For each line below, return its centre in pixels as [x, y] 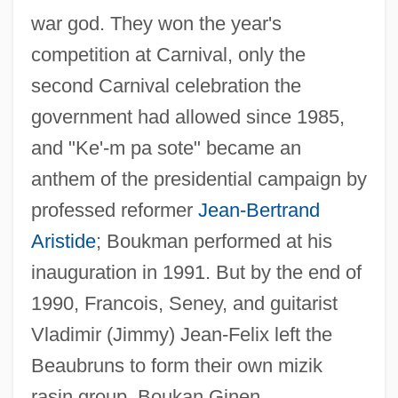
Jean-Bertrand [259, 210]
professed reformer [114, 210]
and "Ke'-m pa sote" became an [166, 147]
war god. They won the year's [156, 23]
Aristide [63, 241]
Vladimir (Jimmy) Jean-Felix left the [181, 334]
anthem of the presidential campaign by [199, 179]
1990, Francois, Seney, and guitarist [184, 303]
